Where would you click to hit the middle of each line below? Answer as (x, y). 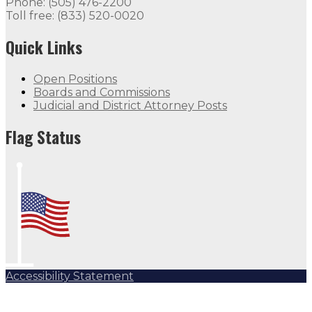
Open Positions (75, 79)
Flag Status (43, 137)
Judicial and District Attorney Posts (130, 105)
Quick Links (44, 47)
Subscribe (33, 288)
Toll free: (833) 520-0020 (75, 15)
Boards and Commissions (102, 92)
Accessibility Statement (70, 276)
